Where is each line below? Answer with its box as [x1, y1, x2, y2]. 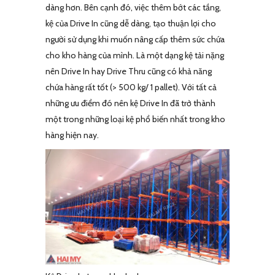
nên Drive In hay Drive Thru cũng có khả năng [45, 66, 212, 77]
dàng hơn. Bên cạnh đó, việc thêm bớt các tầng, [45, 2, 221, 14]
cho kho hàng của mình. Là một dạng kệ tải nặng [45, 50, 224, 61]
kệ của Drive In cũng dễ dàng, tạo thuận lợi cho [45, 18, 216, 29]
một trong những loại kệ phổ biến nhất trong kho [45, 114, 225, 125]
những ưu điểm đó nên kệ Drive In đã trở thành [45, 98, 215, 109]
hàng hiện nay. [45, 130, 99, 141]
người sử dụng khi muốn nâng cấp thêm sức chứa [45, 34, 225, 45]
